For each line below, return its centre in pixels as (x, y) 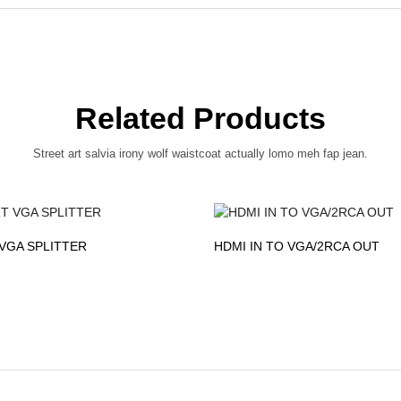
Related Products (200, 118)
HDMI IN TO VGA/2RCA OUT (297, 246)
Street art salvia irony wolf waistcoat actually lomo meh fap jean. (200, 154)
